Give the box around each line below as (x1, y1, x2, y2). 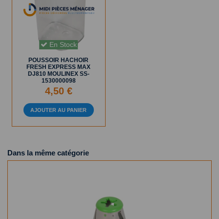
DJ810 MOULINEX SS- (27, 70, 89, 77)
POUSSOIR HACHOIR (28, 56, 89, 64)
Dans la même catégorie (7, 148, 89, 157)
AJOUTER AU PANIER (30, 107, 87, 113)
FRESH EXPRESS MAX (26, 63, 91, 70)
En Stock (47, 41, 77, 49)
